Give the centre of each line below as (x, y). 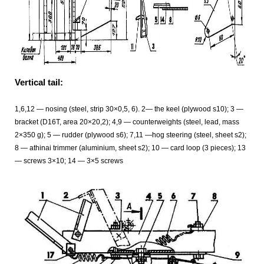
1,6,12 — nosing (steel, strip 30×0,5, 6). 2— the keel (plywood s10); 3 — (129, 109)
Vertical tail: (39, 82)
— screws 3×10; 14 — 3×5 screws (69, 161)
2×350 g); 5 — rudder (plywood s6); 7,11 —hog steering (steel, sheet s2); (131, 135)
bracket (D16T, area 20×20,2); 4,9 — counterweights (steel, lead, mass (127, 122)
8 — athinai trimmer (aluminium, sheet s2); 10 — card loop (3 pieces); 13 (130, 148)
